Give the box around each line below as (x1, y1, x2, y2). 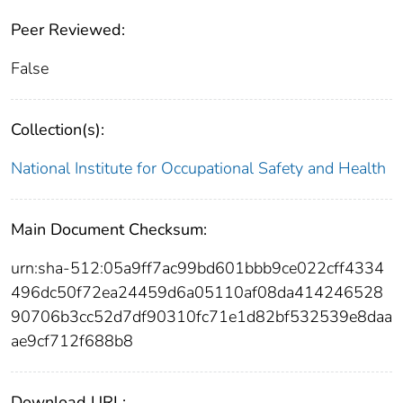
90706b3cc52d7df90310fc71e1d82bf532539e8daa (11, 306, 392, 328)
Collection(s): (11, 119, 104, 141)
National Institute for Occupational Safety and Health (11, 157, 386, 180)
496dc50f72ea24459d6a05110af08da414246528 (11, 282, 383, 304)
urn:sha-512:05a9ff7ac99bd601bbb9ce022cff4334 (11, 257, 384, 280)
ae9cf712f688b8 (11, 330, 133, 353)
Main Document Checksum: (11, 219, 207, 241)
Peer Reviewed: (11, 19, 125, 41)
